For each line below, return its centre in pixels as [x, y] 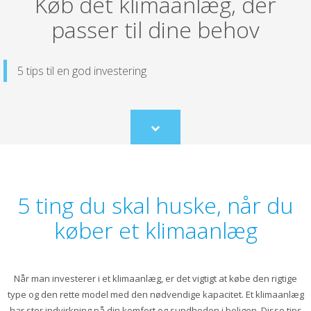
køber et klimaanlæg [155, 230]
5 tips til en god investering [82, 70]
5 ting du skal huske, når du [155, 205]
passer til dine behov [155, 29]
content [170, 157]
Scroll [166, 132]
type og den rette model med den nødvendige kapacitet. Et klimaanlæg [155, 294]
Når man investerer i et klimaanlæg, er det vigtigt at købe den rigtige [155, 278]
